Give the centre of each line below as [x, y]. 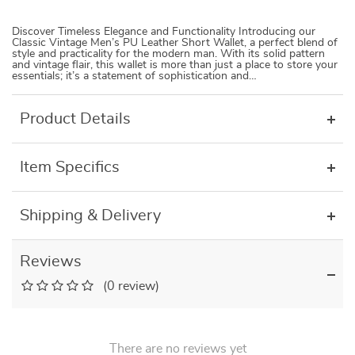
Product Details [75, 119]
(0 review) [131, 286]
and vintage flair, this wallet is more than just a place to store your [175, 65]
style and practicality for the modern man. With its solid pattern [168, 54]
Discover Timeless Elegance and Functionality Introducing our [164, 32]
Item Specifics [70, 167]
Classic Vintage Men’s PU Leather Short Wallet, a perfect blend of [175, 43]
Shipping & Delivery [90, 216]
